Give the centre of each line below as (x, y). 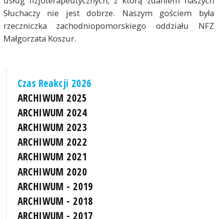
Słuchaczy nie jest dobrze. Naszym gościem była (109, 13)
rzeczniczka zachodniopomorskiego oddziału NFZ (109, 25)
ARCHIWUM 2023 (52, 127)
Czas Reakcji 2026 (55, 83)
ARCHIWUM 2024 (52, 113)
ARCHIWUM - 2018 (55, 201)
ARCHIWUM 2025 (52, 98)
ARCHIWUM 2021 (52, 157)
